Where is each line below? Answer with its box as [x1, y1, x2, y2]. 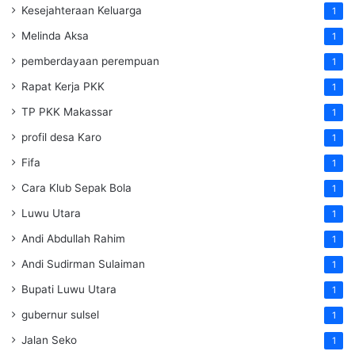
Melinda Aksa [21, 29, 89, 42]
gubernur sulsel [21, 307, 99, 321]
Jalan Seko [21, 333, 77, 346]
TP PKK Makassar [21, 105, 113, 118]
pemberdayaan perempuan [21, 54, 159, 67]
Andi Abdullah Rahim [21, 231, 125, 245]
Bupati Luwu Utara [21, 282, 116, 296]
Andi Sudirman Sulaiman [21, 257, 145, 270]
